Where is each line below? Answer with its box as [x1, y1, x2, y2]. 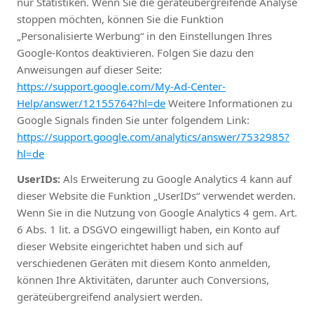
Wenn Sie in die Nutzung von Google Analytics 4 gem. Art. [17, 205, 297, 219]
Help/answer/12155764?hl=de [17, 95, 165, 110]
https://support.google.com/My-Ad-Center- [17, 78, 226, 93]
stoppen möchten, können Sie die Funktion [17, 11, 224, 26]
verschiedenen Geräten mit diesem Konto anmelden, [17, 255, 271, 270]
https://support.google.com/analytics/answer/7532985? [17, 129, 289, 144]
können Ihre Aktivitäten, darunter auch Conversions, [17, 272, 269, 287]
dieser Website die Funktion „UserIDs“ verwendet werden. [17, 188, 296, 203]
